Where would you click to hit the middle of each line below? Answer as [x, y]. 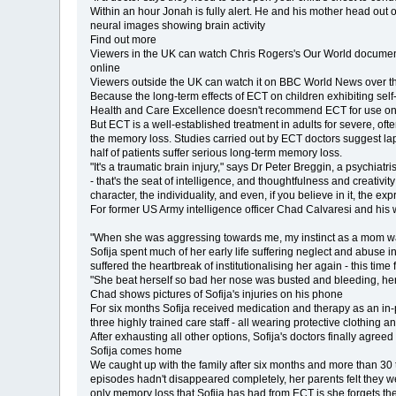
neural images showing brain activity [178, 25]
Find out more [124, 39]
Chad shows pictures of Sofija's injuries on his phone [217, 294]
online [106, 68]
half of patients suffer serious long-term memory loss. [217, 152]
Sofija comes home [137, 350]
